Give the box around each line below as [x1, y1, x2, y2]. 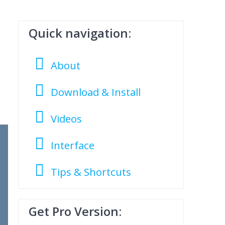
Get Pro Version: [28, 203, 122, 220]
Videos [51, 111, 82, 126]
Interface [51, 138, 95, 153]
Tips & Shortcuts [51, 165, 132, 179]
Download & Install [51, 85, 141, 99]
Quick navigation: [28, 25, 131, 42]
